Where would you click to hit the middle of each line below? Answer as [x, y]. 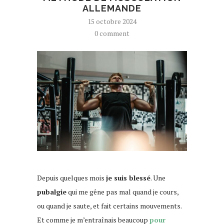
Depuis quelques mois [71, 177]
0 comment [112, 33]
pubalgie [52, 191]
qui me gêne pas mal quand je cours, [122, 191]
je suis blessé [128, 177]
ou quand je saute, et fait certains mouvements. [109, 205]
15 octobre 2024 [112, 21]
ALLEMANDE [112, 8]
